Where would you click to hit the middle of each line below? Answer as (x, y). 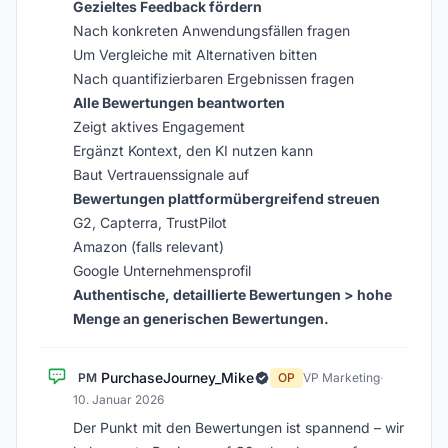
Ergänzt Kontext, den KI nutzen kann (193, 150)
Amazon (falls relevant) (148, 246)
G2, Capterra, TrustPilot (150, 222)
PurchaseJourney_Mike (177, 377)
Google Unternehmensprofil (162, 270)
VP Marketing (341, 377)
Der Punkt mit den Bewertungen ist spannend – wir (238, 427)
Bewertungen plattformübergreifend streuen (226, 198)
